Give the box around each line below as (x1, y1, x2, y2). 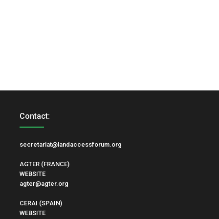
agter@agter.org (19, 180, 68, 187)
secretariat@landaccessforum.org (19, 141, 122, 148)
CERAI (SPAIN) (19, 199, 62, 207)
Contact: (19, 111, 50, 121)
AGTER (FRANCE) (19, 160, 69, 168)
